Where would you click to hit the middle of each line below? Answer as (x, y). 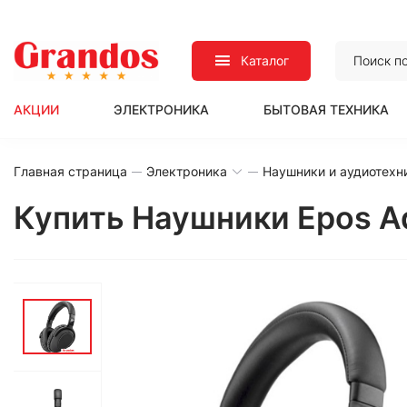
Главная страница (70, 171)
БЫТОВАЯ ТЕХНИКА (326, 109)
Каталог (265, 60)
